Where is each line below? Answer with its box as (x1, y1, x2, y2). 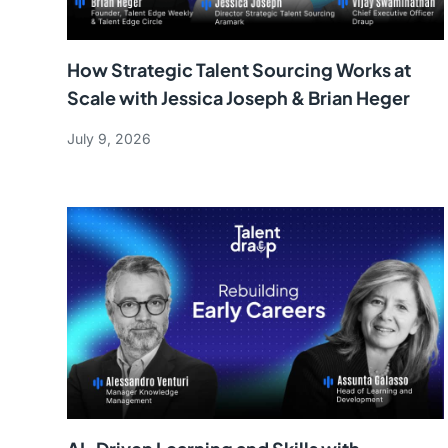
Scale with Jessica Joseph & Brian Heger (67, 85, 411, 109)
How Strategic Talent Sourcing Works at (67, 57, 412, 81)
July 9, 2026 (67, 129, 152, 147)
